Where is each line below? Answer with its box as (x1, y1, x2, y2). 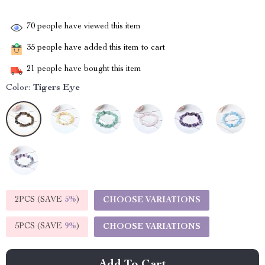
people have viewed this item (35, 22, 141, 31)
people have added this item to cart (35, 44, 165, 53)
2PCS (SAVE (15, 196, 64, 204)
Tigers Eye (33, 83, 80, 93)
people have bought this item (35, 65, 141, 74)
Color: (6, 83, 30, 93)
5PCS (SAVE (15, 222, 64, 231)
